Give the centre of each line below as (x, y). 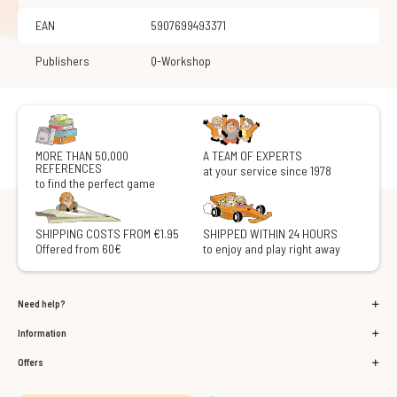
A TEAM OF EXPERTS (253, 156)
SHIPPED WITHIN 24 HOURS (270, 234)
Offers (31, 362)
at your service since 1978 (267, 171)
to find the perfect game (95, 183)
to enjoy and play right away (272, 249)
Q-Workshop (184, 61)
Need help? (42, 304)
